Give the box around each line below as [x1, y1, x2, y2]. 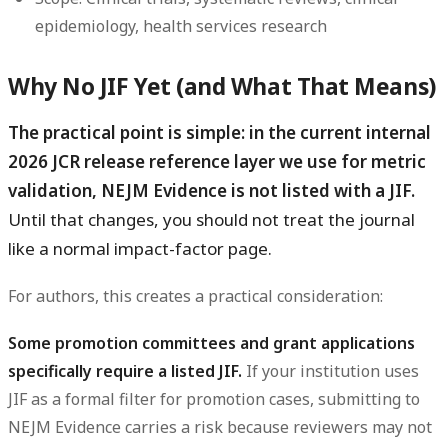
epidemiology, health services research [35, 15, 328, 38]
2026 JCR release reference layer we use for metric [8, 149, 426, 173]
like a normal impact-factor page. [8, 236, 272, 260]
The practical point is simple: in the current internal [8, 120, 431, 144]
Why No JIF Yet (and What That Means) [8, 70, 436, 102]
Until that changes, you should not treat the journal [8, 207, 415, 231]
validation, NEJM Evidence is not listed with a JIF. [8, 178, 415, 202]
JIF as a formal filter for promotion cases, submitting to [8, 388, 420, 411]
